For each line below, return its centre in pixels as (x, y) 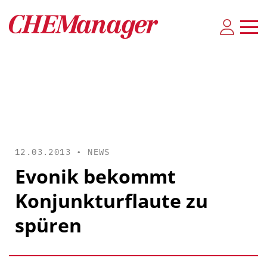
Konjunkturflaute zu (111, 201)
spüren (48, 225)
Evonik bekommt (95, 176)
